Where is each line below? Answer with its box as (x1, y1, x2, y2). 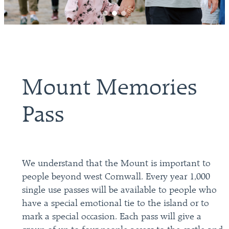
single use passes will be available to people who (22, 186, 217, 195)
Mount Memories (22, 77, 198, 101)
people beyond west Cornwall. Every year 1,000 (22, 172, 211, 181)
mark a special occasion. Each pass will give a (22, 212, 202, 221)
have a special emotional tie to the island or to (22, 199, 210, 208)
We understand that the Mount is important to (22, 159, 211, 168)
